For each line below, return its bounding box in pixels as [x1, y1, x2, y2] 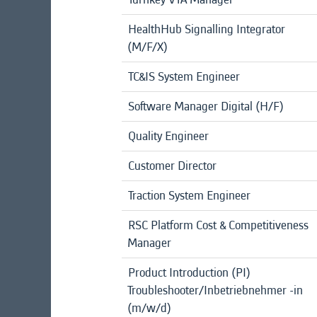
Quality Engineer [128, 127, 209, 145]
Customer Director [128, 156, 217, 175]
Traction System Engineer [128, 186, 250, 204]
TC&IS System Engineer [128, 67, 240, 86]
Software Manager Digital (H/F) [128, 97, 284, 115]
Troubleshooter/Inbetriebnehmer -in [127, 281, 303, 299]
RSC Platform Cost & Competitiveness [128, 216, 309, 234]
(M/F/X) [127, 38, 168, 56]
